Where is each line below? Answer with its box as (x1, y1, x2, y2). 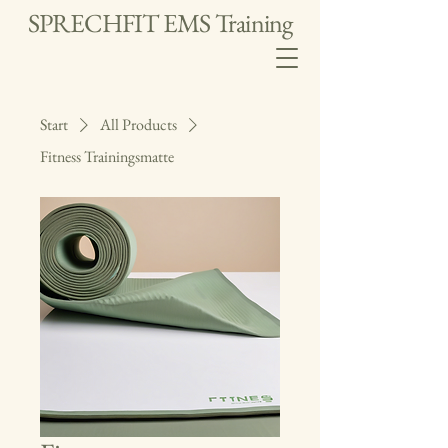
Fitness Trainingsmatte (40, 146, 174, 167)
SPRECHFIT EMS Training (27, 6, 293, 40)
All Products (100, 114, 177, 135)
